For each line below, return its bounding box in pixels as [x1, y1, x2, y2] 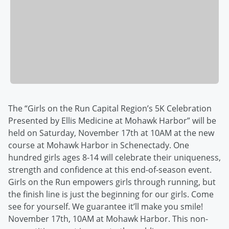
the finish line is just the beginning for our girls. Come [8, 189, 214, 200]
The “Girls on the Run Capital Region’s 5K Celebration [8, 103, 212, 114]
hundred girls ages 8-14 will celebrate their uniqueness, [8, 152, 221, 164]
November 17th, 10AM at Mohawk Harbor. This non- [8, 213, 208, 225]
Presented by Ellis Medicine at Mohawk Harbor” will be [8, 115, 216, 127]
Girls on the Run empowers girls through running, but [8, 176, 216, 188]
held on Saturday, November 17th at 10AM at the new [8, 127, 214, 139]
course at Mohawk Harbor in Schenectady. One [8, 140, 189, 151]
